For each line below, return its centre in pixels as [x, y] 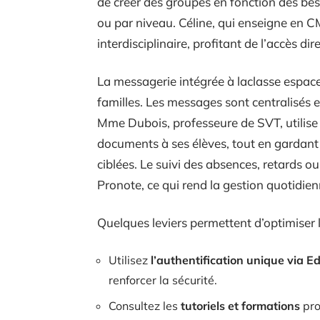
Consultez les [145, 305]
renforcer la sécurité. [163, 280]
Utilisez [130, 260]
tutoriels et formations [240, 305]
